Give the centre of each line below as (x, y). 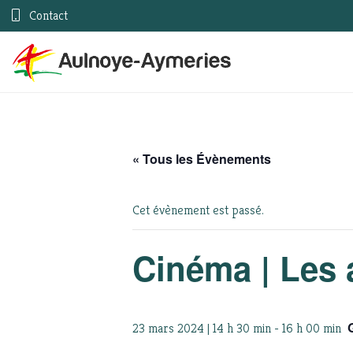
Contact (47, 15)
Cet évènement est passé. (198, 210)
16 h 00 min (312, 328)
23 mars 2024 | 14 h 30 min (202, 328)
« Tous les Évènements (202, 159)
